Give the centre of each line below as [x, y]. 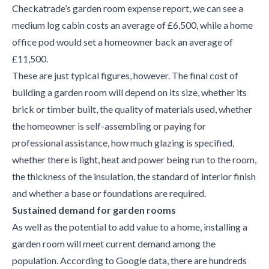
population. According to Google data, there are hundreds [129, 260]
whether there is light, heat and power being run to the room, [134, 159]
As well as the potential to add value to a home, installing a [130, 227]
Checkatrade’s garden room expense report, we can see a [128, 8]
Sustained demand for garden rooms [94, 210]
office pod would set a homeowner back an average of [122, 42]
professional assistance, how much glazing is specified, [123, 143]
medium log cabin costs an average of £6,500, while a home [132, 25]
